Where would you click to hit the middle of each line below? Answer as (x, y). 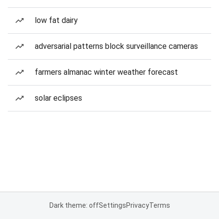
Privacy (137, 205)
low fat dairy (56, 20)
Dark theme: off (74, 205)
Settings (112, 205)
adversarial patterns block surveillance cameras (116, 46)
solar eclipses (58, 98)
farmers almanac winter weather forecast (106, 72)
